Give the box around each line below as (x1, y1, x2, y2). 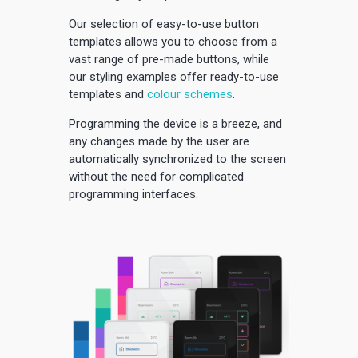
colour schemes (147, 86, 233, 101)
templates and (69, 86, 147, 101)
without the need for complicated (69, 169, 244, 184)
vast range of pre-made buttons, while (69, 51, 269, 66)
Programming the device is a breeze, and (69, 116, 282, 131)
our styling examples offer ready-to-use (69, 69, 279, 84)
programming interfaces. (69, 186, 198, 201)
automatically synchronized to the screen (69, 151, 286, 166)
